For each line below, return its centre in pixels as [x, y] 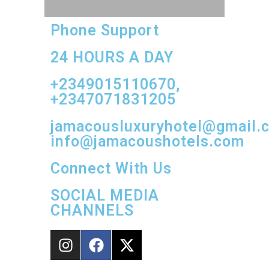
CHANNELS [92, 210]
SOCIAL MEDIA [105, 195]
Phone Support [105, 30]
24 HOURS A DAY [112, 57]
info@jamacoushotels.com [147, 141]
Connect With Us [111, 168]
